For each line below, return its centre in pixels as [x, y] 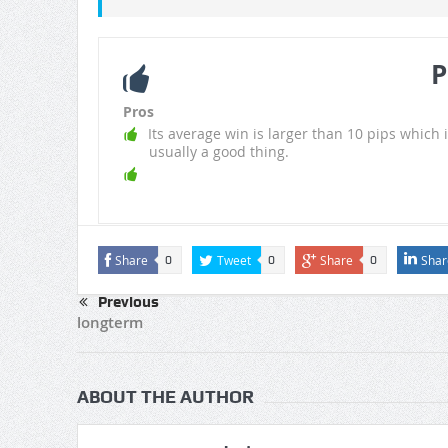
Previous [128, 302]
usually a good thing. [218, 152]
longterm [109, 323]
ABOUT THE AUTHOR [165, 397]
